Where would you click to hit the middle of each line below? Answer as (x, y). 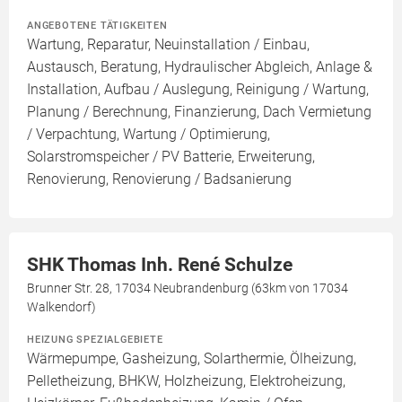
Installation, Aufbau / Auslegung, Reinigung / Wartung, (198, 90)
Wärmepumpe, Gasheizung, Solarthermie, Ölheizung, (192, 359)
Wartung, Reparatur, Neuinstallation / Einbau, (168, 45)
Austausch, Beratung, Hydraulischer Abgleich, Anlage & (200, 67)
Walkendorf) (61, 307)
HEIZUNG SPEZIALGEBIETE (95, 340)
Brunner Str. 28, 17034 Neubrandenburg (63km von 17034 (188, 288)
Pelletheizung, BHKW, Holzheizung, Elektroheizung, (186, 381)
